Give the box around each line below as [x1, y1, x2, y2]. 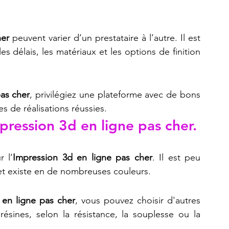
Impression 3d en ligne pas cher [13, 151, 152, 163]
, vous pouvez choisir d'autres [75, 194, 201, 206]
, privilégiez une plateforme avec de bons [30, 88, 201, 100]
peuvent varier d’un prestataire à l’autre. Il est [9, 32, 200, 43]
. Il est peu [152, 151, 201, 163]
